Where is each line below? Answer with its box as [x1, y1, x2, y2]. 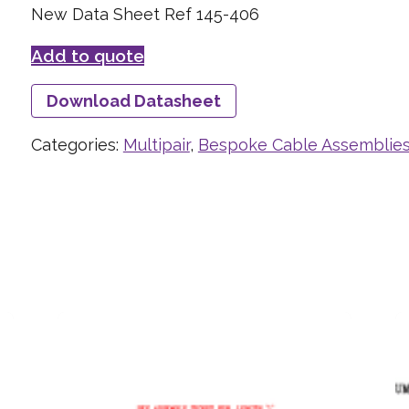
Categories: [30, 134, 123, 154]
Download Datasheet [46, 90, 221, 110]
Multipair [122, 134, 190, 154]
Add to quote [30, 45, 144, 66]
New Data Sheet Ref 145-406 [30, 4, 259, 24]
